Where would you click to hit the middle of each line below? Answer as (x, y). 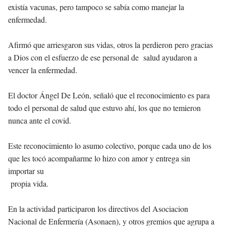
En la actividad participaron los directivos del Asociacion (98, 209)
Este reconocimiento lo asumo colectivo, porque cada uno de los (110, 146)
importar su (26, 171)
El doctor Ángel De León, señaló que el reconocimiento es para (109, 95)
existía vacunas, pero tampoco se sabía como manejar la (96, 7)
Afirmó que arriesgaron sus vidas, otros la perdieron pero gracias (110, 45)
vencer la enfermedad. (43, 70)
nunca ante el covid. (40, 121)
